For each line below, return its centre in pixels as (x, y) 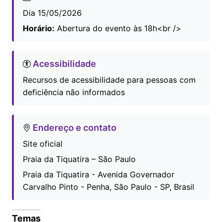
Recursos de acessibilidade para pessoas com (109, 80)
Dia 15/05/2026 (52, 13)
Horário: (39, 28)
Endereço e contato (74, 127)
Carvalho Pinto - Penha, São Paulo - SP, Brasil (109, 187)
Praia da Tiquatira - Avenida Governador (99, 174)
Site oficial (43, 143)
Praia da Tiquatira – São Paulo (79, 159)
